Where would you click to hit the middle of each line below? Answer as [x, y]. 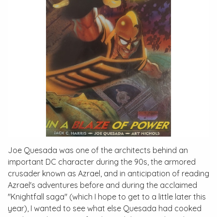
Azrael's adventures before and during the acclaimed [102, 185]
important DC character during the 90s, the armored [102, 162]
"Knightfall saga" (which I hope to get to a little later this [107, 197]
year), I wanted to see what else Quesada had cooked [105, 208]
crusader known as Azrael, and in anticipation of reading [108, 173]
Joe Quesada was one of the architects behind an [98, 150]
